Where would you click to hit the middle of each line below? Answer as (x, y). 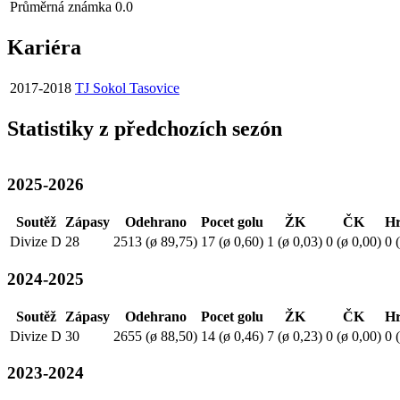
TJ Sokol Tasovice (127, 87)
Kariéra (44, 48)
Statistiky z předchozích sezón (145, 128)
